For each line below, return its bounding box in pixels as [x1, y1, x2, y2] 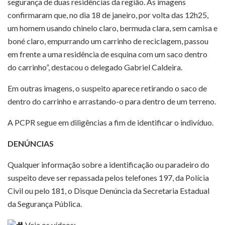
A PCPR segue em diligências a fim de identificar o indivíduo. [8, 117, 213, 127]
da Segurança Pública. [8, 198, 82, 208]
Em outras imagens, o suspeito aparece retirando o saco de [8, 83, 207, 93]
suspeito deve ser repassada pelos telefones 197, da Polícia [8, 172, 209, 182]
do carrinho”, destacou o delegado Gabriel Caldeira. [8, 62, 182, 72]
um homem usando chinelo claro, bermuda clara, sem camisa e [8, 23, 217, 33]
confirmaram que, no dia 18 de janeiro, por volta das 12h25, [8, 10, 208, 20]
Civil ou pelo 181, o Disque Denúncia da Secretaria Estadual [8, 185, 209, 195]
